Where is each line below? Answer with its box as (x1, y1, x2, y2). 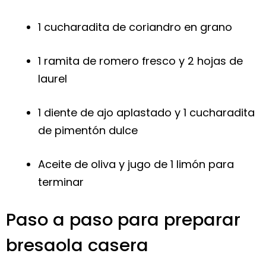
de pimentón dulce (38, 122, 138, 138)
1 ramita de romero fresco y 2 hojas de (38, 53, 243, 68)
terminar (38, 174, 84, 189)
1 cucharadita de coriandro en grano (38, 19, 232, 34)
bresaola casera (6, 233, 148, 257)
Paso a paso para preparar (6, 207, 240, 232)
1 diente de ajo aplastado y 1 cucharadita (38, 104, 255, 120)
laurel (38, 71, 67, 86)
